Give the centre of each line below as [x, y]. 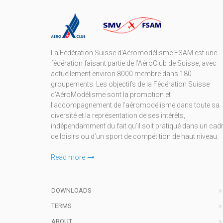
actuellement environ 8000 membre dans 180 [121, 74]
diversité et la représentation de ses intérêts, [118, 115]
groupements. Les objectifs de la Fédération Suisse [130, 84]
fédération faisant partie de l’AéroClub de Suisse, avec [134, 63]
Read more [68, 157]
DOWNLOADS [71, 190]
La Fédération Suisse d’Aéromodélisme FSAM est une [134, 53]
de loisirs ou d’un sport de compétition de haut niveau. [135, 136]
